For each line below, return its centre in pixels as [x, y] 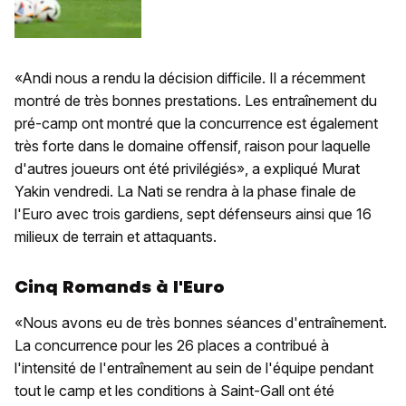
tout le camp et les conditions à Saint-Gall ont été [174, 391]
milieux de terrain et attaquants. [116, 237]
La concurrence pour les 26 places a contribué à [172, 346]
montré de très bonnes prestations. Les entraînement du [196, 101]
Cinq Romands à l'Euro [120, 287]
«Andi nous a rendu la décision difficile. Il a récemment [190, 78]
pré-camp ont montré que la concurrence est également [196, 124]
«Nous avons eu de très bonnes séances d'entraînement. [201, 323]
